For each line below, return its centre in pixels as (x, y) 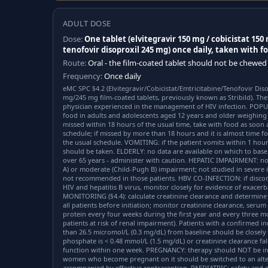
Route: (74, 63)
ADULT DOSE (87, 23)
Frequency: (83, 76)
